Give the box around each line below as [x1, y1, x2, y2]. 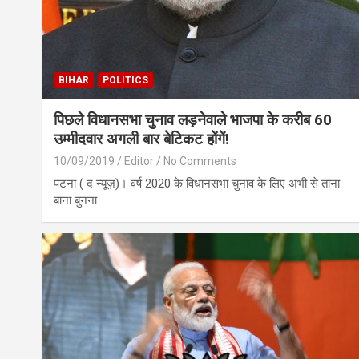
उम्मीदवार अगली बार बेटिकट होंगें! [54, 130, 229, 149]
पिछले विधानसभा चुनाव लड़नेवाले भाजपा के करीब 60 [54, 111, 332, 130]
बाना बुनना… [54, 193, 104, 208]
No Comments [163, 155, 236, 168]
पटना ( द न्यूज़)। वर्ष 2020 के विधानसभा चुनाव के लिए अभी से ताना [54, 176, 340, 192]
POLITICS [103, 75, 148, 87]
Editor [124, 155, 154, 168]
